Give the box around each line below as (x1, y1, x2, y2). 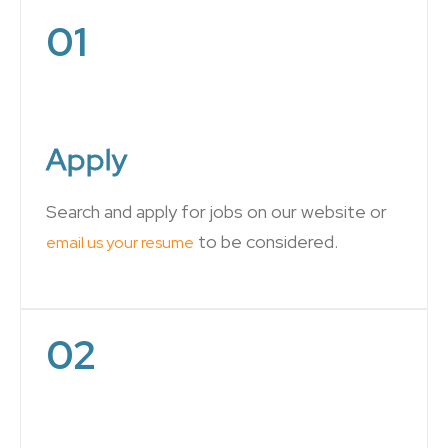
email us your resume (46, 232, 194, 253)
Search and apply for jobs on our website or (46, 200, 387, 223)
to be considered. (194, 230, 338, 253)
